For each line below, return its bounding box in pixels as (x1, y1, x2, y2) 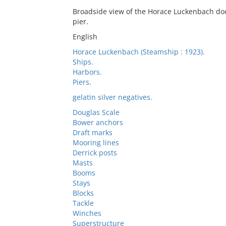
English (72, 32, 97, 41)
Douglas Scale (72, 107, 120, 117)
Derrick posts (72, 148, 117, 157)
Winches (72, 208, 101, 218)
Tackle (72, 198, 94, 208)
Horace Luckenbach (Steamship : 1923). (72, 47, 205, 56)
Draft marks (72, 128, 112, 137)
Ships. (72, 57, 93, 67)
